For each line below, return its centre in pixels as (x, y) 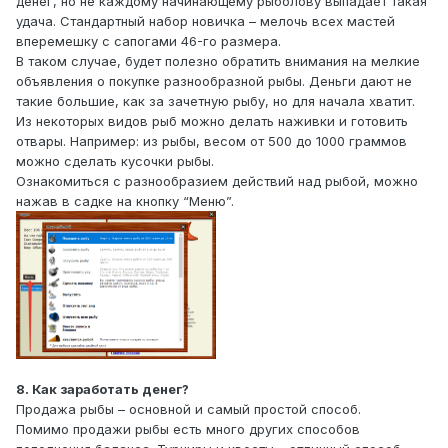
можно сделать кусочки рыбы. (115, 160)
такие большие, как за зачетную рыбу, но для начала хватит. (215, 100)
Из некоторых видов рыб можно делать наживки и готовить (212, 120)
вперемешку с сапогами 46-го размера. (148, 40)
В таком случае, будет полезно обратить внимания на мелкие (218, 60)
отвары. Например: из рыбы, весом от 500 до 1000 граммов (211, 140)
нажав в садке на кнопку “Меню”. (125, 200)
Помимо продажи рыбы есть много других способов (188, 429)
